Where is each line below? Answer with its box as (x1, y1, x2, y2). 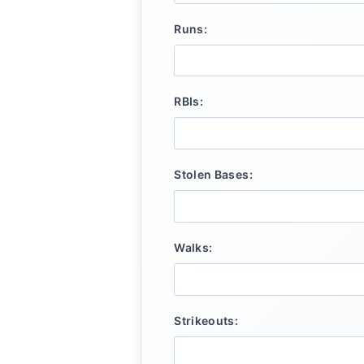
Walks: (174, 240, 213, 254)
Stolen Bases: (174, 167, 253, 182)
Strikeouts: (174, 313, 239, 327)
